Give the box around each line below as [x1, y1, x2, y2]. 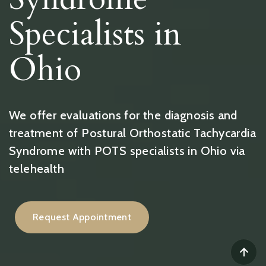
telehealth [9, 161, 65, 176]
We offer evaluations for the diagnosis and [9, 108, 237, 122]
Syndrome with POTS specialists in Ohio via [9, 144, 245, 158]
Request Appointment [33, 211, 132, 223]
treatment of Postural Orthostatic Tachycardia [9, 126, 256, 140]
